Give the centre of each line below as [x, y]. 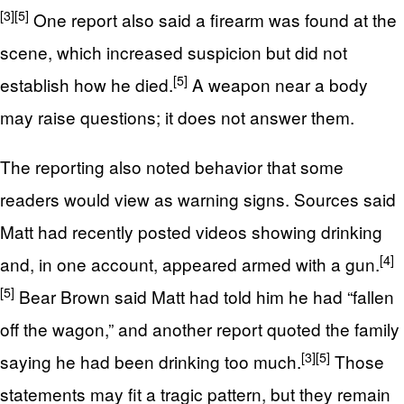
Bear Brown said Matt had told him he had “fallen [204, 296]
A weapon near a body [278, 84]
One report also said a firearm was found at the [213, 19]
